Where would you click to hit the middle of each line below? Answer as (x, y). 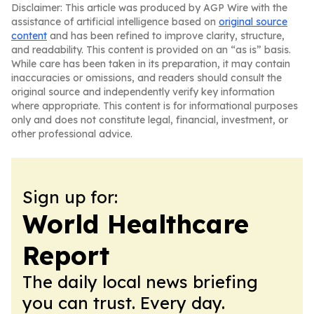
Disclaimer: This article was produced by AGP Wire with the (149, 8)
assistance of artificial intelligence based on (115, 22)
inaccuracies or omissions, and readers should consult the (146, 78)
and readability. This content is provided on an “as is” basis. (151, 50)
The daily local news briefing (140, 282)
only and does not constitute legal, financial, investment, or (150, 120)
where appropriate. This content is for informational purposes (155, 106)
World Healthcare (136, 224)
